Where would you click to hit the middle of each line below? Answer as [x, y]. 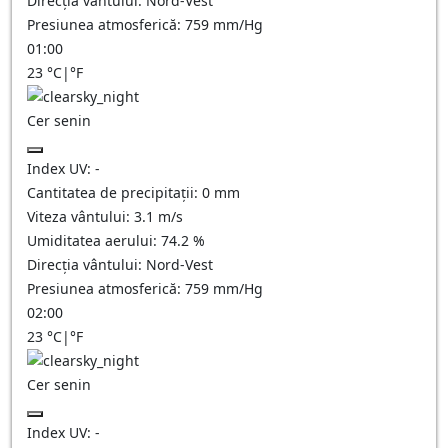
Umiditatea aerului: [94, 240]
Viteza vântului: [80, 216]
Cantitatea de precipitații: [114, 192]
